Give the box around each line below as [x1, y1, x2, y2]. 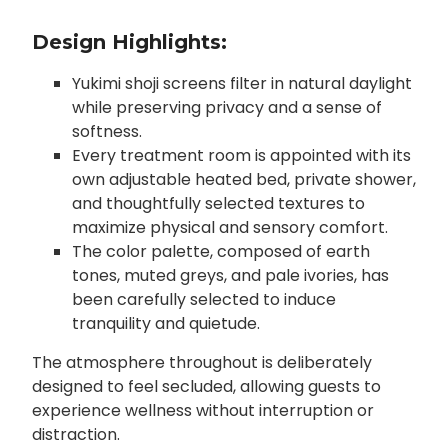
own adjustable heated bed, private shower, [71, 168, 416, 192]
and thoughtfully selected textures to [71, 192, 365, 216]
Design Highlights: [31, 30, 227, 55]
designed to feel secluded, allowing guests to [31, 375, 381, 399]
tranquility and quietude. [71, 312, 260, 336]
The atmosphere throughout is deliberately [31, 351, 372, 375]
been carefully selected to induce [71, 288, 336, 312]
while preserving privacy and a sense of [71, 96, 382, 120]
